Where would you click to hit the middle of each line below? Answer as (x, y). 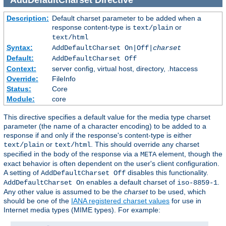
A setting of (22, 173)
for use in (185, 201)
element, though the (189, 154)
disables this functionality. (167, 173)
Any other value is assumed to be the (64, 192)
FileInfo (64, 79)
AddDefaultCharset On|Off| (102, 48)
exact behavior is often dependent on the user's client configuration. (111, 164)
